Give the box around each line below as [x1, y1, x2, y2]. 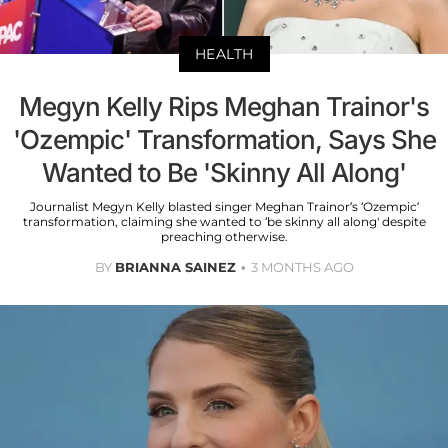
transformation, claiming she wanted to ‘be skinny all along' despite [22, 213, 426, 229]
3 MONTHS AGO [250, 258, 354, 275]
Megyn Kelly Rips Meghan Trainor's [19, 90, 429, 122]
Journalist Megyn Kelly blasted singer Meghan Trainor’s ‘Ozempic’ [29, 198, 419, 214]
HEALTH [194, 44, 254, 63]
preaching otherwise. [160, 228, 288, 244]
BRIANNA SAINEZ [114, 258, 236, 275]
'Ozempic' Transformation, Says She [12, 123, 436, 155]
